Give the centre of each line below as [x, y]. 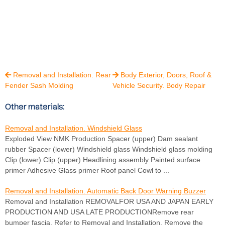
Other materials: [35, 107]
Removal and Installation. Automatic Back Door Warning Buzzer [105, 191]
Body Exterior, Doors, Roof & [165, 75]
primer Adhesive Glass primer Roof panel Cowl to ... [87, 171]
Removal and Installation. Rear [61, 75]
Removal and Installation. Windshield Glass [74, 128]
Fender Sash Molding [39, 86]
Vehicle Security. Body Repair [159, 86]
